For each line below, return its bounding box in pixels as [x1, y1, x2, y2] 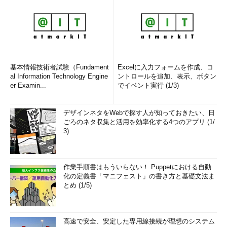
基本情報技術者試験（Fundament [10, 63, 109, 71]
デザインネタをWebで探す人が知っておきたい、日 [63, 109, 215, 117]
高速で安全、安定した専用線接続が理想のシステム [63, 217, 215, 225]
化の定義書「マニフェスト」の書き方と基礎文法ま [63, 172, 215, 180]
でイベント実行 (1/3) [118, 82, 179, 89]
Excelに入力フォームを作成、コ [118, 63, 213, 71]
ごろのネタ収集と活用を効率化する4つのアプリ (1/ [63, 118, 215, 126]
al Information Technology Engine [10, 72, 108, 80]
